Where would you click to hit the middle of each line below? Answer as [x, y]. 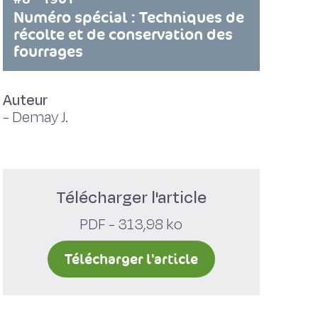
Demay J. [40, 117]
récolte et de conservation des [123, 34]
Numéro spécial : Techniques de [128, 17]
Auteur [25, 100]
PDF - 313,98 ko [131, 225]
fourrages [48, 51]
